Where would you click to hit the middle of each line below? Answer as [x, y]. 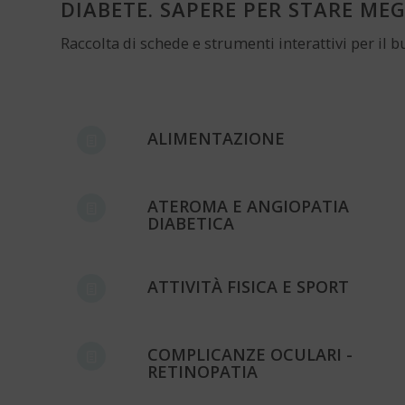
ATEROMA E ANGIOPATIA [248, 207]
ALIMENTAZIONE [216, 139]
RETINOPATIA [202, 372]
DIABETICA [191, 224]
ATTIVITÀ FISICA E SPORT [248, 287]
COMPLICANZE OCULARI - [250, 355]
